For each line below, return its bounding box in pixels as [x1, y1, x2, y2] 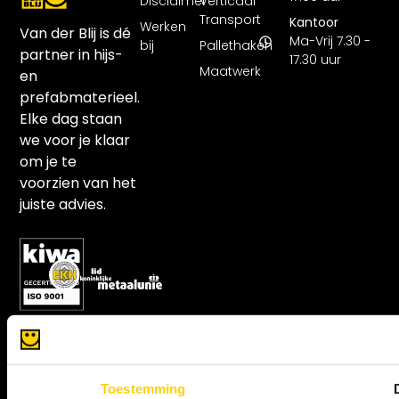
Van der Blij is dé [20, 23, 132, 45]
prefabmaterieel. [20, 87, 141, 109]
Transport [199, 10, 261, 28]
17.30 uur [289, 51, 341, 69]
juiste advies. [20, 194, 107, 216]
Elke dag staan [20, 109, 123, 130]
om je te [20, 151, 77, 173]
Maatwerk [199, 61, 261, 80]
